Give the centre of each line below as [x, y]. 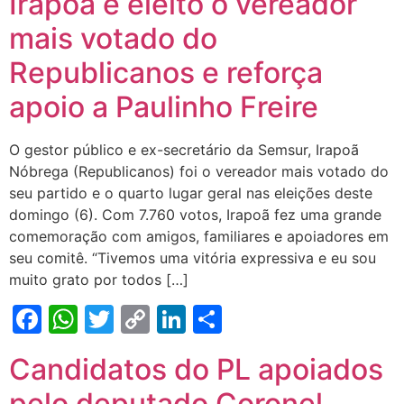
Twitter [162, 319]
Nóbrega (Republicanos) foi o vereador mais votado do [199, 171]
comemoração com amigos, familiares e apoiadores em [199, 236]
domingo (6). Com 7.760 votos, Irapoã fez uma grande [195, 215]
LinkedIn [243, 319]
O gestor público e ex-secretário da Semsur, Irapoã [184, 150]
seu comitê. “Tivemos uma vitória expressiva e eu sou [193, 258]
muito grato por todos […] [99, 280]
